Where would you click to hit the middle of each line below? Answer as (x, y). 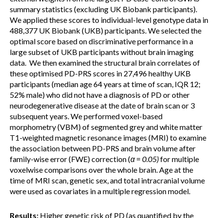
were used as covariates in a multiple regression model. (100, 191)
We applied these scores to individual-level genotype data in (109, 20)
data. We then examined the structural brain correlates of (105, 63)
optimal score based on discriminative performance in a (101, 41)
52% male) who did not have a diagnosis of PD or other (100, 95)
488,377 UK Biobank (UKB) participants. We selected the (106, 30)
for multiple (179, 159)
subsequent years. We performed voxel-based (86, 116)
